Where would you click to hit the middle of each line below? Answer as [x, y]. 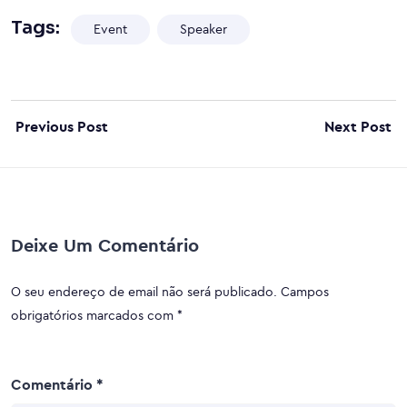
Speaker [203, 30]
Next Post [358, 127]
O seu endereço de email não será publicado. [144, 293]
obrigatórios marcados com [94, 316]
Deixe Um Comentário [105, 246]
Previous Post [62, 127]
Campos [305, 293]
